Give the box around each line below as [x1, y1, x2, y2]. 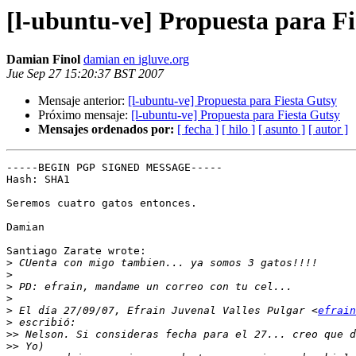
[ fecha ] [177, 122, 219, 137]
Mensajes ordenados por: [38, 122, 174, 137]
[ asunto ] [258, 122, 305, 137]
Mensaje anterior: [38, 94, 128, 108]
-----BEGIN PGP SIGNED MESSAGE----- [6, 161, 222, 174]
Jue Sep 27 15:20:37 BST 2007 [6, 67, 164, 81]
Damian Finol [6, 52, 80, 67]
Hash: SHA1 [6, 173, 70, 186]
